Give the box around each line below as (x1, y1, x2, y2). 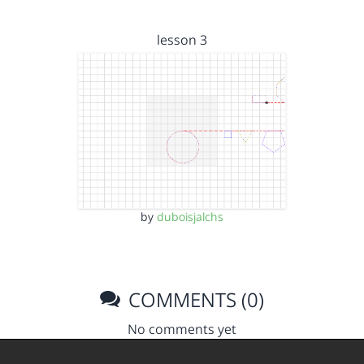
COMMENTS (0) (123, 286, 265, 313)
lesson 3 (157, 30, 207, 49)
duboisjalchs (157, 209, 223, 224)
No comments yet (128, 320, 236, 338)
